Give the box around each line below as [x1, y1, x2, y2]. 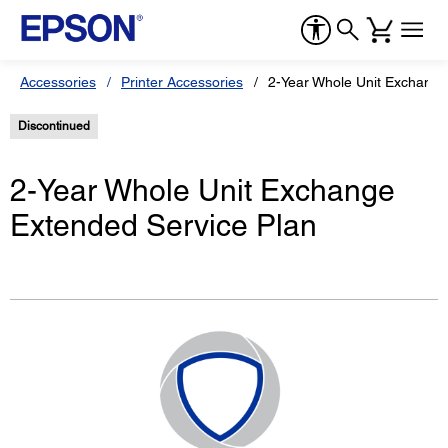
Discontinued [18, 119, 90, 133]
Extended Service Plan [10, 208, 317, 244]
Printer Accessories [121, 74, 243, 90]
